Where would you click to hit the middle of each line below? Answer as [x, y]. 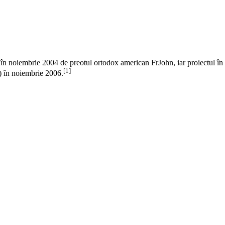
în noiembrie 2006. [32, 73]
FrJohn [162, 62]
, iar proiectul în [198, 62]
